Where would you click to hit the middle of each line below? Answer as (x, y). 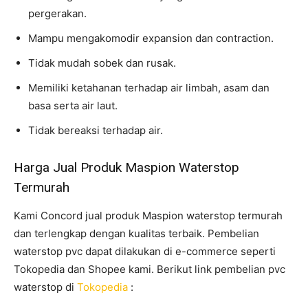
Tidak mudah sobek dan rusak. (102, 63)
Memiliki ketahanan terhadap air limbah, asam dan (149, 88)
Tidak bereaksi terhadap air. (96, 130)
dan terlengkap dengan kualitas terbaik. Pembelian (136, 233)
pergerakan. (57, 13)
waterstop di (45, 287)
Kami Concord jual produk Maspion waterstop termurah (148, 216)
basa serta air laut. (73, 106)
